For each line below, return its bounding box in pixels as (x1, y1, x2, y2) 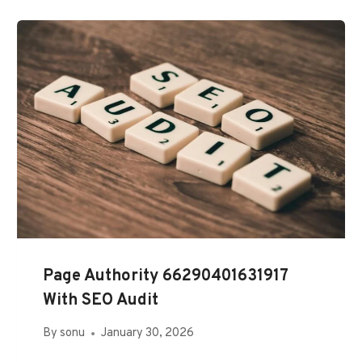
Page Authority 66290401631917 (43, 265, 289, 287)
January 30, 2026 (101, 326, 195, 342)
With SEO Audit (43, 289, 159, 311)
